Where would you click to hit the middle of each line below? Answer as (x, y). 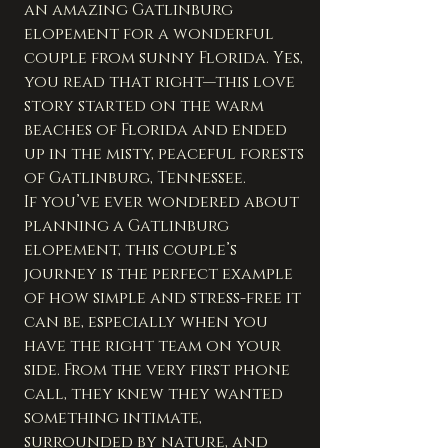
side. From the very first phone (159, 370)
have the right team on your (154, 346)
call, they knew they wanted (155, 394)
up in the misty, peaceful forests (166, 154)
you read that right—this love (161, 82)
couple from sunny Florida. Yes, (165, 58)
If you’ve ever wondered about (163, 202)
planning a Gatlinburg (128, 226)
